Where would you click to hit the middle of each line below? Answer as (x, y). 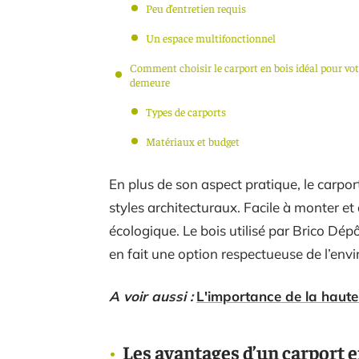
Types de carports (186, 111)
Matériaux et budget (193, 141)
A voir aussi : (151, 296)
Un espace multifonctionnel (211, 38)
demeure (150, 82)
